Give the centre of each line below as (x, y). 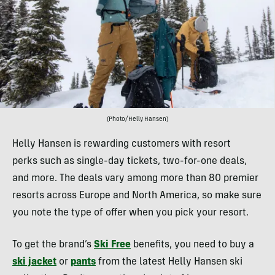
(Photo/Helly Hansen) (137, 120)
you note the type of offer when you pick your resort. (130, 213)
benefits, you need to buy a (192, 245)
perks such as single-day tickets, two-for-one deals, (130, 162)
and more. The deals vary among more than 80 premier (135, 179)
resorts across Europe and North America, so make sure (137, 196)
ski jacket (34, 262)
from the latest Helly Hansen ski (169, 262)
